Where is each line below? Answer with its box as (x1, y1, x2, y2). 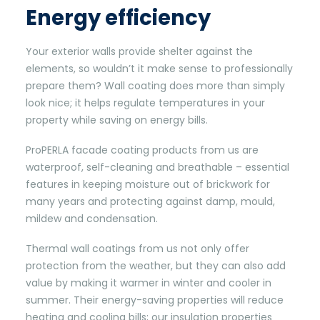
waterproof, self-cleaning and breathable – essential (26, 160, 289, 174)
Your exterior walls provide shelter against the (26, 44, 253, 59)
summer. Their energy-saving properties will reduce (26, 293, 284, 307)
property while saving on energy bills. (26, 113, 208, 127)
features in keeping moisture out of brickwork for (26, 177, 270, 191)
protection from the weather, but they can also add (26, 259, 286, 273)
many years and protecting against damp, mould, (26, 194, 275, 209)
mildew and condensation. (26, 211, 158, 226)
